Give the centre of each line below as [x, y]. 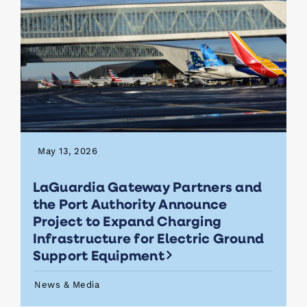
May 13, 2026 [67, 151]
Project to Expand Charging [127, 221]
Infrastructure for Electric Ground [148, 238]
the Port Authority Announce [130, 204]
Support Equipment [103, 255]
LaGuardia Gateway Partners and [147, 187]
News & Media [67, 285]
